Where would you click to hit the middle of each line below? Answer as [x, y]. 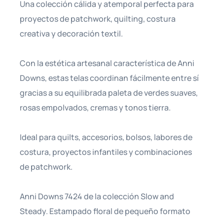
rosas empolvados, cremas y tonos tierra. [95, 107]
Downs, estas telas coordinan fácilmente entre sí [109, 78]
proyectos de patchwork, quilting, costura [98, 18]
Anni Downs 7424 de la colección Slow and [97, 196]
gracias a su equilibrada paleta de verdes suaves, [109, 92]
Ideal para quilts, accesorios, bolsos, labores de [106, 137]
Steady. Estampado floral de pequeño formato [105, 211]
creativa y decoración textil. [71, 33]
